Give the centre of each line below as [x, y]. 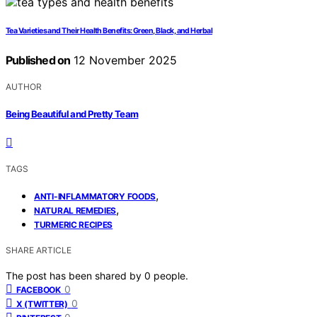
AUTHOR [24, 87]
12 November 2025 [124, 60]
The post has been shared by [75, 275]
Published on [38, 60]
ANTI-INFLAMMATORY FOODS [95, 196]
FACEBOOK [39, 289]
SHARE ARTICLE [39, 250]
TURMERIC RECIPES [74, 224]
